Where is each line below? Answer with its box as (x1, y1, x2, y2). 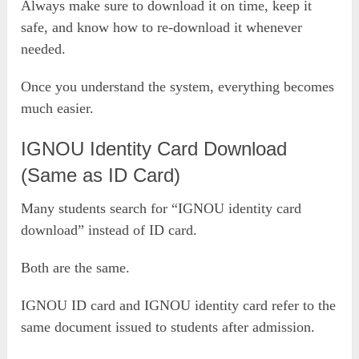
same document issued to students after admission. (21, 319, 316, 336)
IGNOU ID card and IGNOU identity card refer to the (21, 297, 337, 314)
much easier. (21, 100, 95, 117)
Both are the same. (21, 260, 131, 276)
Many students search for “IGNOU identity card (21, 200, 302, 217)
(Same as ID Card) (21, 164, 181, 187)
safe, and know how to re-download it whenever (21, 19, 303, 36)
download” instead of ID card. (21, 222, 198, 239)
